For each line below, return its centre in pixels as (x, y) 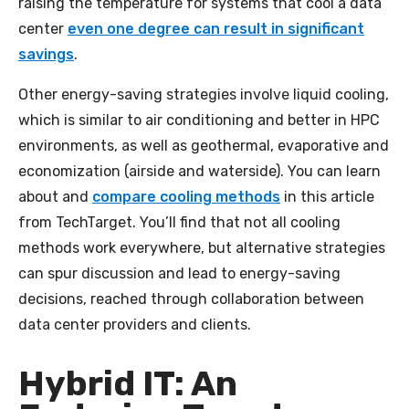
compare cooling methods (186, 196)
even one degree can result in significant (216, 28)
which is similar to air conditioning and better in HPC (199, 120)
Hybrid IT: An (128, 383)
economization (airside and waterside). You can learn (199, 171)
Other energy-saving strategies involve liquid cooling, (204, 94)
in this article (327, 196)
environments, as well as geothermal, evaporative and (204, 145)
